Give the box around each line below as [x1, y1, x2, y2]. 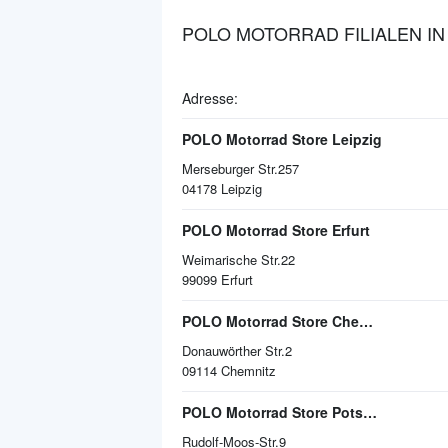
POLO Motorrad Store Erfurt [182, 220, 370, 240]
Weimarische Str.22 [182, 250, 295, 269]
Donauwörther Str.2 [182, 341, 292, 360]
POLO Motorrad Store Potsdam [363, 402, 377, 422]
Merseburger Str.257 [182, 159, 299, 178]
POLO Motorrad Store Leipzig [182, 129, 382, 149]
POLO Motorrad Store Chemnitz [359, 311, 373, 331]
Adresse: [182, 88, 238, 108]
